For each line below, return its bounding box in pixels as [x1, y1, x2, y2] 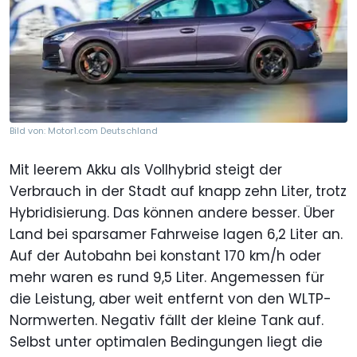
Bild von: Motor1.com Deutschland [10, 124, 158, 137]
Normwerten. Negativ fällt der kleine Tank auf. [10, 310, 324, 330]
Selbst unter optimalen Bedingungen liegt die [10, 331, 323, 351]
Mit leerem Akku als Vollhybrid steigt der [10, 159, 282, 179]
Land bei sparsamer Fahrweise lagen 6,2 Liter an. [10, 224, 343, 244]
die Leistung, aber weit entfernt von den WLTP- [10, 288, 331, 308]
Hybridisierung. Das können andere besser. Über [10, 202, 335, 222]
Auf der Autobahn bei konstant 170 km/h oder [10, 245, 321, 265]
